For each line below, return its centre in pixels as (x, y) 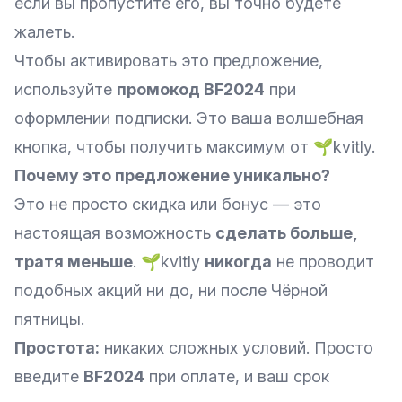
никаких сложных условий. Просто (236, 348)
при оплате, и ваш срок (237, 376)
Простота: (57, 348)
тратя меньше (74, 262)
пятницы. (49, 319)
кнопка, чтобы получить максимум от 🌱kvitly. (195, 147)
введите (49, 376)
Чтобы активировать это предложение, (169, 61)
